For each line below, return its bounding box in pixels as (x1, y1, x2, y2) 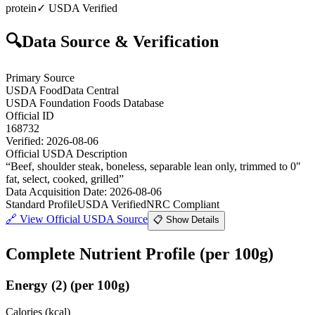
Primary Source (6, 71, 75, 84)
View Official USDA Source (20, 212, 148, 225)
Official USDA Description (6, 147, 127, 160)
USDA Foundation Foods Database (6, 96, 164, 109)
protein (6, 1, 37, 14)
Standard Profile (6, 198, 77, 210)
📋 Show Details (153, 214, 219, 225)
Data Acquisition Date (6, 185, 104, 198)
